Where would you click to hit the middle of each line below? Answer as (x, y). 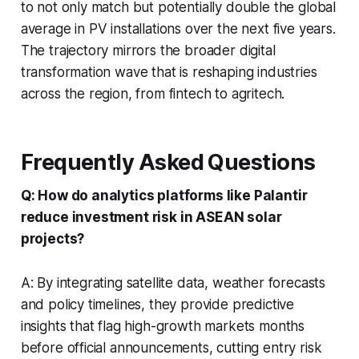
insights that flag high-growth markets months (163, 326)
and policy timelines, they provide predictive (157, 304)
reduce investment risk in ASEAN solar (151, 217)
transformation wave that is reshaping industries (169, 72)
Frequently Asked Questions (168, 162)
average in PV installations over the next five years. (178, 28)
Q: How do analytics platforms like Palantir (164, 195)
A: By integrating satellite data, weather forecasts (173, 282)
